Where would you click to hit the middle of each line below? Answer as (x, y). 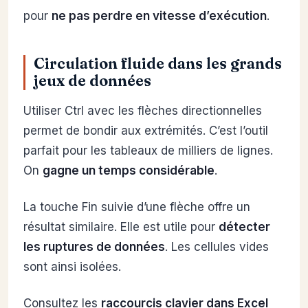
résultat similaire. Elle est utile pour (121, 227)
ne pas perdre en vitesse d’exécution (159, 15)
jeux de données (92, 80)
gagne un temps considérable (129, 170)
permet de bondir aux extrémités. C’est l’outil (146, 130)
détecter (244, 227)
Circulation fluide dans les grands (158, 63)
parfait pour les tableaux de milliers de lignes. (148, 150)
